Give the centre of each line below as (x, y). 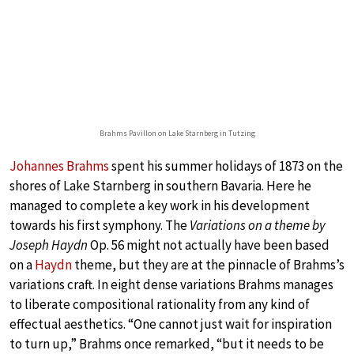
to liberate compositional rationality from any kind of (160, 305)
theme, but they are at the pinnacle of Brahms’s (208, 265)
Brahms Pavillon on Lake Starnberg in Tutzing (177, 134)
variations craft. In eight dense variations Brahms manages (171, 285)
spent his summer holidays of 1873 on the (226, 166)
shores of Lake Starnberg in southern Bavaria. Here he (160, 186)
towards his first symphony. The (100, 226)
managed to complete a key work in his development (160, 206)
